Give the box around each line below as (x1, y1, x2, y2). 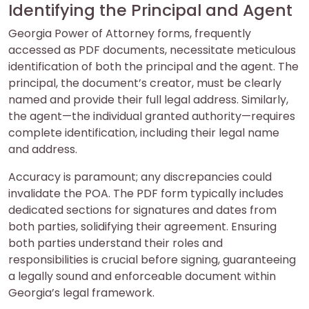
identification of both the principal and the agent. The (8, 59, 299, 75)
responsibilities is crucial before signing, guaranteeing (8, 252, 296, 268)
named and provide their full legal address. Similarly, (8, 92, 288, 108)
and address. (8, 141, 77, 158)
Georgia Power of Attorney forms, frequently (8, 26, 251, 42)
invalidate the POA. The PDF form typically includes (8, 186, 283, 202)
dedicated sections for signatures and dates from (8, 202, 277, 219)
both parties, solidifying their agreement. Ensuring (8, 219, 277, 235)
